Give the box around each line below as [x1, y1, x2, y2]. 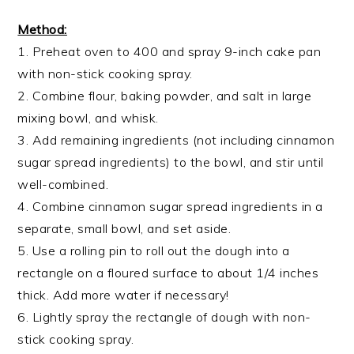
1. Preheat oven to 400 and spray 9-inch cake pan [17, 43, 322, 60]
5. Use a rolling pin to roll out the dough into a [17, 243, 290, 259]
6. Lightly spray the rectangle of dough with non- [17, 309, 311, 326]
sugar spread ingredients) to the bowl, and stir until [17, 154, 324, 171]
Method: [17, 21, 67, 38]
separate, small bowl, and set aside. [17, 220, 232, 237]
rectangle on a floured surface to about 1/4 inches [17, 265, 319, 281]
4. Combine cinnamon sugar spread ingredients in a [17, 198, 323, 215]
